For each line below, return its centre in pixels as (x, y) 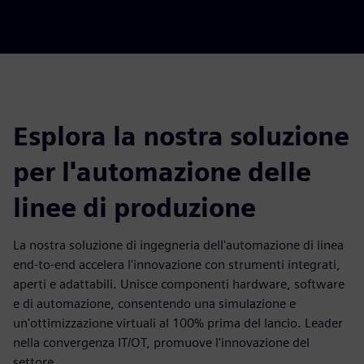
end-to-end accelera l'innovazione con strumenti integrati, (177, 264)
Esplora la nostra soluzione (181, 136)
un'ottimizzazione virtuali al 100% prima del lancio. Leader (178, 323)
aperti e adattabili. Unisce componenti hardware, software (179, 284)
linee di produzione (134, 207)
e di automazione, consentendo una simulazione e (154, 303)
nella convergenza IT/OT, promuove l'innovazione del (161, 342)
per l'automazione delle (162, 171)
